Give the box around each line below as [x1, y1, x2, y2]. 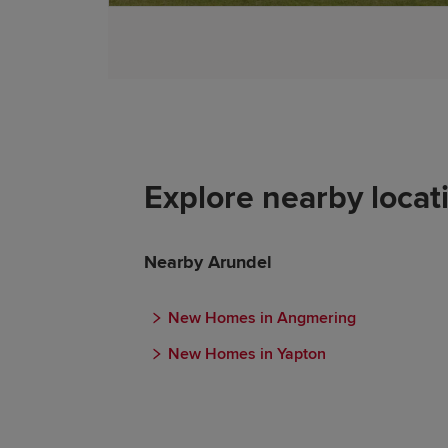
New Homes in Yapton [168, 344, 326, 364]
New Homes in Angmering [168, 308, 356, 328]
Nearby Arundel [144, 251, 272, 273]
